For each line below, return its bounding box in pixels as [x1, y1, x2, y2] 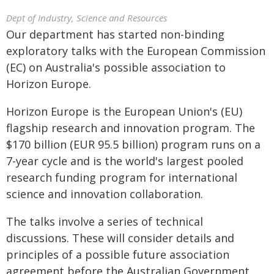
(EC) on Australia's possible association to [6, 60, 226, 75]
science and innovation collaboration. [6, 187, 203, 201]
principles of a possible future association [6, 247, 229, 262]
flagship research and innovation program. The [6, 120, 255, 135]
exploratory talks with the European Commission [6, 43, 265, 58]
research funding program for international [6, 170, 237, 185]
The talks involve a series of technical [6, 214, 203, 229]
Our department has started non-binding [6, 27, 224, 42]
